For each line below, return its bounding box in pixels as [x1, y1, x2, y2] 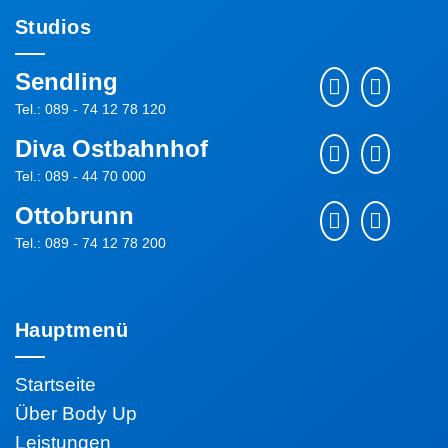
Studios [15, 16, 92, 38]
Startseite [15, 374, 96, 395]
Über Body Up [15, 403, 137, 424]
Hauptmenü [15, 319, 129, 341]
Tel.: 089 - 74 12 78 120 [15, 101, 166, 117]
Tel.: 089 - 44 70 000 [15, 168, 146, 184]
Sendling [15, 68, 118, 95]
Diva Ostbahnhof [15, 135, 208, 162]
